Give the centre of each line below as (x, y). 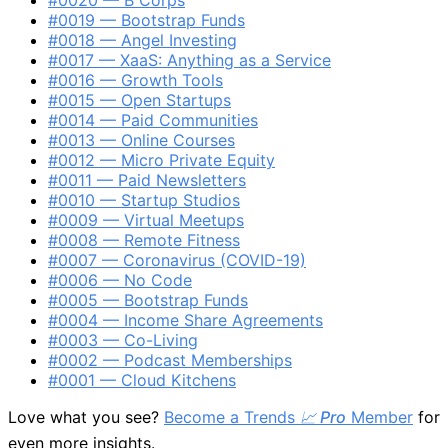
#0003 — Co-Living (123, 339)
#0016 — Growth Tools (135, 79)
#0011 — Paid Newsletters (147, 179)
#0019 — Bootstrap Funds (146, 19)
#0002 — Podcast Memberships (170, 359)
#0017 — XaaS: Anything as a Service (189, 59)
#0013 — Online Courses (141, 139)
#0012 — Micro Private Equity (161, 159)
